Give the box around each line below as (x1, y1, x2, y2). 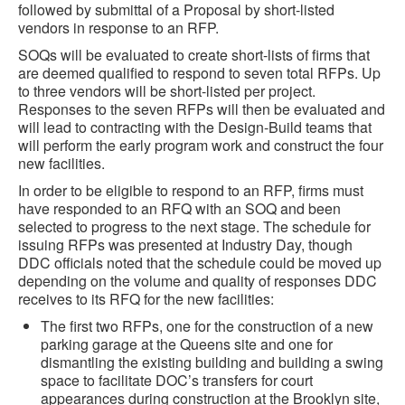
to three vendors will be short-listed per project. (18, 80, 316, 101)
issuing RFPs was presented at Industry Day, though (18, 234, 353, 255)
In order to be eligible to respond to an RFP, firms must (18, 180, 363, 201)
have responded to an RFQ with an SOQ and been (18, 198, 341, 219)
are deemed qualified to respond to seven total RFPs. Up (18, 62, 381, 83)
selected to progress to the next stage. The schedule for (18, 216, 371, 237)
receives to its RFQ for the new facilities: (18, 288, 274, 309)
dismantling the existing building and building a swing (41, 352, 383, 372)
